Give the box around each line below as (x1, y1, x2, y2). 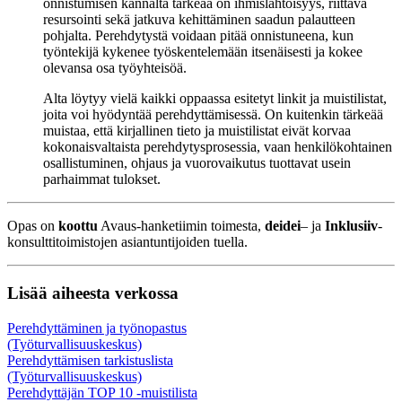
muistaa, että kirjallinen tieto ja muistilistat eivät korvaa (43, 123, 351, 139)
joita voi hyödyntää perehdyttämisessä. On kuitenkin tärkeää (43, 107, 383, 123)
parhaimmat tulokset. (43, 171, 161, 188)
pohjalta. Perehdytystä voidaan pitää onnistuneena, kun (43, 28, 354, 44)
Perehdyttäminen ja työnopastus (7, 319, 187, 336)
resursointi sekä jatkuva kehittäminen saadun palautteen (43, 12, 355, 28)
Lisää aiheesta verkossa (7, 283, 179, 302)
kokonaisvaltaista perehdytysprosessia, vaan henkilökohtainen (43, 139, 392, 155)
